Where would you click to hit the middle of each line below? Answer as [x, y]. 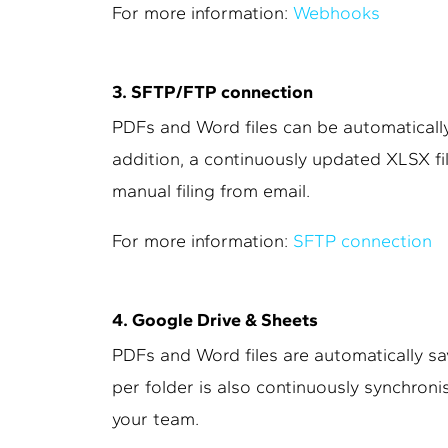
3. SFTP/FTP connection [212, 92]
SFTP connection [362, 241]
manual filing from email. [211, 191]
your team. [155, 419]
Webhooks [336, 13]
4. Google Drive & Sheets [215, 320]
